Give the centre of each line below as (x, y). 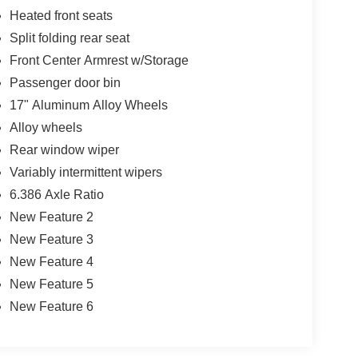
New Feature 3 (51, 239)
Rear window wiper (64, 149)
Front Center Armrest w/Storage (99, 60)
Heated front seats (61, 15)
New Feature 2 (51, 217)
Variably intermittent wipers (86, 172)
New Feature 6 (51, 306)
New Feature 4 (51, 261)
